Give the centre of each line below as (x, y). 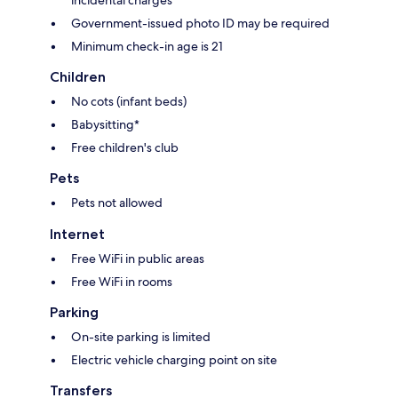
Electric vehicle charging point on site (174, 359)
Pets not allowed (117, 202)
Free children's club (125, 147)
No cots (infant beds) (129, 101)
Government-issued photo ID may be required (200, 23)
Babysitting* (105, 124)
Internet (77, 234)
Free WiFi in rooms (122, 281)
